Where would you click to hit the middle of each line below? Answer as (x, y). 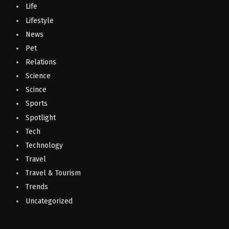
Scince (36, 90)
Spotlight (41, 118)
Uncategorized (49, 201)
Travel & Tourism (53, 173)
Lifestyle (40, 20)
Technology (44, 145)
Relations (41, 62)
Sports (37, 104)
